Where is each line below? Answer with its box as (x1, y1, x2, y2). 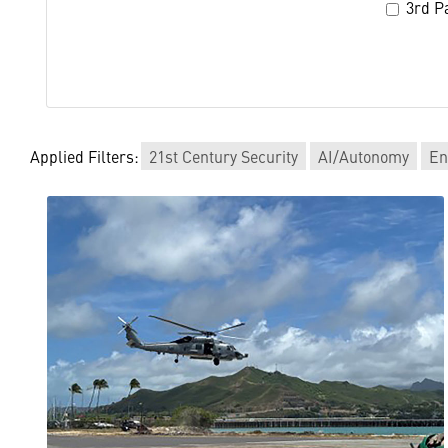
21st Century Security (149, 145, 298, 167)
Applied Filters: (30, 145, 139, 167)
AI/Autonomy (318, 145, 409, 167)
